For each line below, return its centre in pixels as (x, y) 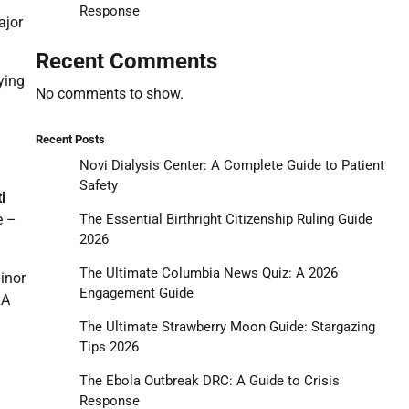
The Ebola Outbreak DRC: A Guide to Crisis (209, 380)
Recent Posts (70, 139)
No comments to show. (109, 93)
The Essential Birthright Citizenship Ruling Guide (225, 219)
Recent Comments (126, 61)
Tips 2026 (109, 346)
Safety (98, 185)
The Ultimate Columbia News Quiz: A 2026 (208, 273)
